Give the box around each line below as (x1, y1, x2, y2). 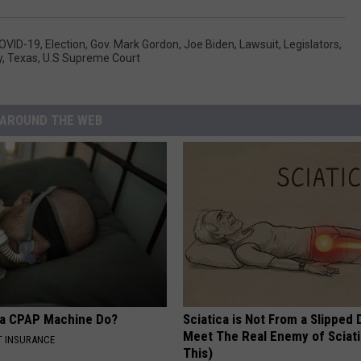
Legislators (284, 38, 339, 52)
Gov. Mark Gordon (90, 38, 179, 52)
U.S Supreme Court (43, 52, 140, 65)
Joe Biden (184, 38, 234, 52)
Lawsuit (239, 38, 279, 52)
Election (45, 38, 85, 52)
